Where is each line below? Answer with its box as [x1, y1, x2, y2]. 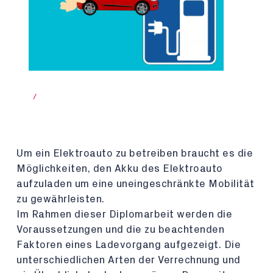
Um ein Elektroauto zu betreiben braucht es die [16, 148, 253, 158]
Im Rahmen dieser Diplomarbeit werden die [16, 209, 232, 219]
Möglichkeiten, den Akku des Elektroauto [16, 163, 223, 174]
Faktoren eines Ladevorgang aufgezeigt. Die [16, 239, 241, 250]
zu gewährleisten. [16, 194, 105, 204]
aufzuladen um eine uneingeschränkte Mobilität [16, 179, 255, 189]
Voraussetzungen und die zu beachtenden [16, 224, 224, 235]
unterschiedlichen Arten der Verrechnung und [16, 255, 241, 265]
